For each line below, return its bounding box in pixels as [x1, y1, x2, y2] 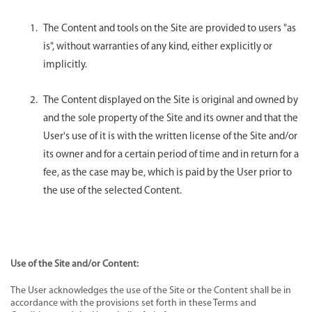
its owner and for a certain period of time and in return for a [43, 149, 299, 160]
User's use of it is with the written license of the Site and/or [43, 131, 297, 142]
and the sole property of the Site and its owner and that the [43, 113, 298, 124]
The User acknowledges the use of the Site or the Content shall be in [10, 285, 291, 296]
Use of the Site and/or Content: [10, 258, 139, 270]
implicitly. [43, 59, 87, 70]
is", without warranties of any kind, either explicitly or [43, 41, 272, 52]
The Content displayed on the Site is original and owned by [43, 95, 298, 106]
